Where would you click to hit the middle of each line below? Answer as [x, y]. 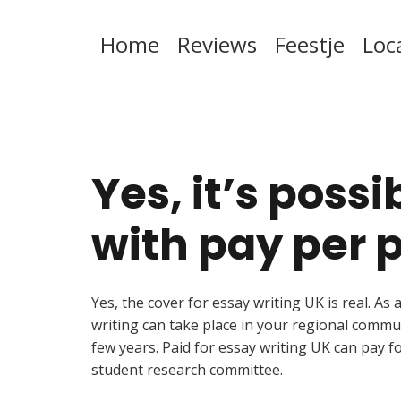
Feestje [310, 44]
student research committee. [187, 370]
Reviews [217, 44]
